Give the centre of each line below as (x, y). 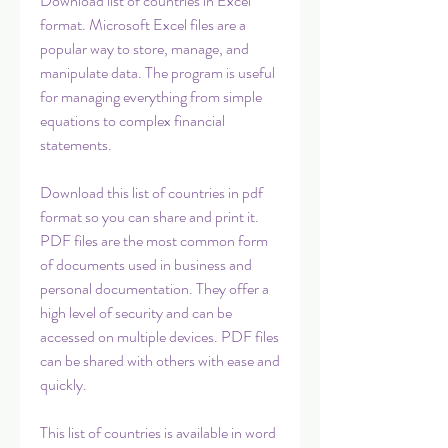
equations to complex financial (132, 120)
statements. (76, 144)
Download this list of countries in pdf (151, 192)
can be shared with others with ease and (160, 360)
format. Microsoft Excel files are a (143, 24)
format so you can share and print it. (149, 216)
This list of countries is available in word (158, 432)
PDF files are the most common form (154, 240)
